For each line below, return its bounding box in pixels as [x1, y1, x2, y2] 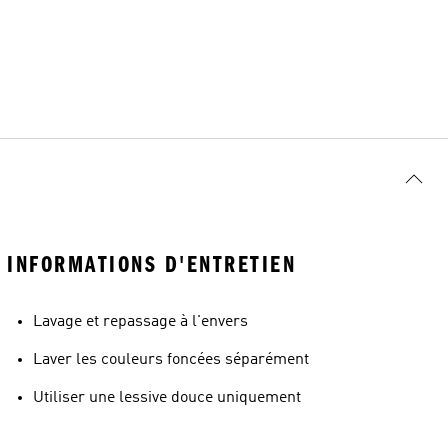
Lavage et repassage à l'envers [33, 313, 248, 330]
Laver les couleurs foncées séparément [33, 351, 309, 368]
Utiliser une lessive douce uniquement [33, 389, 301, 406]
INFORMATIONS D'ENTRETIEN [7, 250, 296, 278]
